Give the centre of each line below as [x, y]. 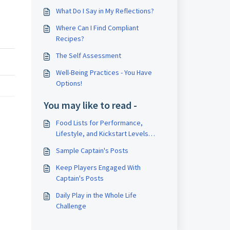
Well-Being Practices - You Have [104, 72]
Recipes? [70, 39]
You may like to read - [90, 105]
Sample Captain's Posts [92, 150]
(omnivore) [72, 144]
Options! [69, 83]
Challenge [71, 206]
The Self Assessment [88, 55]
